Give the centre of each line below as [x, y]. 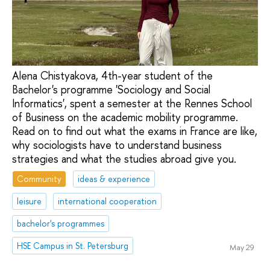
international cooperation [108, 201]
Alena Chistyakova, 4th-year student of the [112, 75]
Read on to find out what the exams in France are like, [135, 131]
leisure [30, 201]
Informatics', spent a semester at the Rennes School [132, 103]
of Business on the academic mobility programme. [125, 117]
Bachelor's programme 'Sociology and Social [111, 89]
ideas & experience [114, 179]
